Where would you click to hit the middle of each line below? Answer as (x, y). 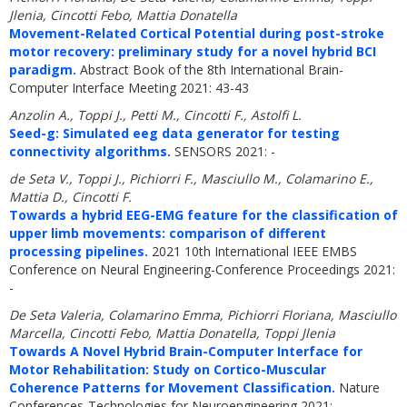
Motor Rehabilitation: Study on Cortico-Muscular (168, 369)
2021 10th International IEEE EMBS (253, 251)
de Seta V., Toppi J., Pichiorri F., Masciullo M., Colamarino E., (191, 179)
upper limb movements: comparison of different (168, 233)
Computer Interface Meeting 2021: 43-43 (129, 88)
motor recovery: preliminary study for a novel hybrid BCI (193, 51)
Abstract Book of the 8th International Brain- (210, 69)
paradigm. (43, 69)
